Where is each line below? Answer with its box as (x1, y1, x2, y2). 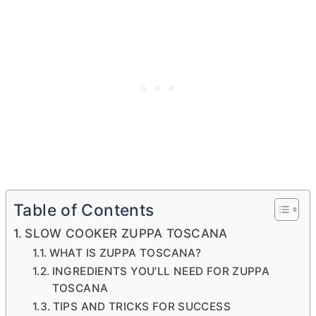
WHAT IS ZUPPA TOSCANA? (49, 246, 202, 260)
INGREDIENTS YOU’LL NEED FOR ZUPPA (51, 265, 270, 278)
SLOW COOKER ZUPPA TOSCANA (25, 226, 228, 241)
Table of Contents (13, 200, 154, 221)
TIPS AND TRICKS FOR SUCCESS (52, 300, 231, 313)
